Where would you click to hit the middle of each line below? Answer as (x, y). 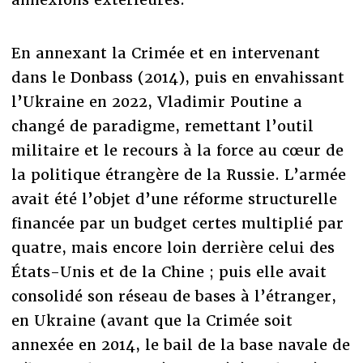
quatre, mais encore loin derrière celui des (173, 248)
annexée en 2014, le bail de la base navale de (180, 345)
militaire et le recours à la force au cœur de (177, 151)
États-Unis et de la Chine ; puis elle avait (169, 272)
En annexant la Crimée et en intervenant (165, 53)
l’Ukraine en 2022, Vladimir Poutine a (156, 102)
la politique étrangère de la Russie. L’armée (178, 175)
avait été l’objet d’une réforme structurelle (174, 199)
